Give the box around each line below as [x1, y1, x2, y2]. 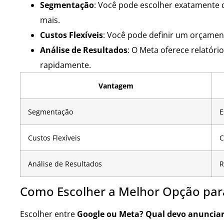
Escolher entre [20, 208, 77, 219]
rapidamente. [40, 59, 91, 70]
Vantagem [98, 80, 133, 90]
